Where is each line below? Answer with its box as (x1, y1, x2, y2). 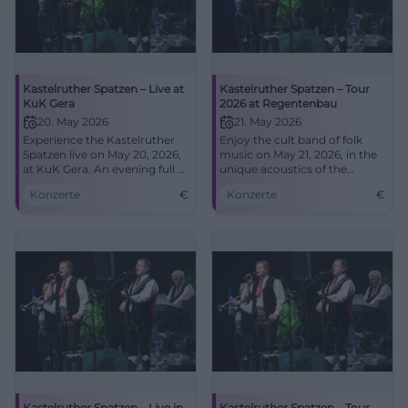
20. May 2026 (37, 115, 108, 129)
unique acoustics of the (219, 162, 347, 177)
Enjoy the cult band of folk (219, 133, 362, 148)
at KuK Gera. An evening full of (23, 162, 189, 177)
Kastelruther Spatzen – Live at (23, 82, 184, 97)
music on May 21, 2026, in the (219, 148, 377, 162)
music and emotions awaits (23, 177, 174, 191)
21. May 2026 (234, 115, 301, 129)
